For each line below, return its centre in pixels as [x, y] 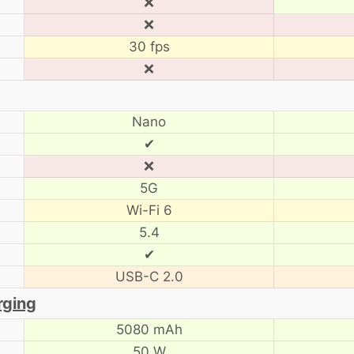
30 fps [149, 46]
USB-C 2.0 [149, 276]
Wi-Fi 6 [149, 210]
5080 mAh [149, 329]
